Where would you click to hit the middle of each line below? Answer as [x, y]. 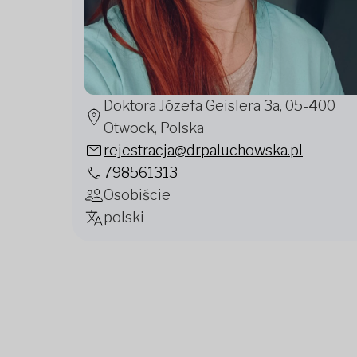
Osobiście [137, 195]
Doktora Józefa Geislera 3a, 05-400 [220, 106]
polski [124, 217]
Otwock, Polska [154, 128]
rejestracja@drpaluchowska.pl [203, 150]
